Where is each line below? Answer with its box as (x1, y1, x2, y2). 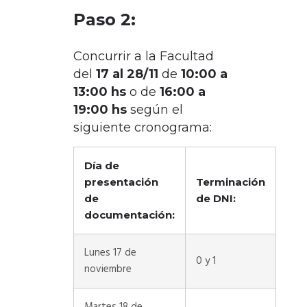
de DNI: (195, 192, 236, 205)
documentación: (84, 208, 175, 221)
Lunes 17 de (84, 245, 136, 261)
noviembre (84, 261, 134, 278)
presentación (84, 175, 158, 188)
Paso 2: (73, 10, 136, 29)
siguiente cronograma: (73, 120, 212, 135)
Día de (84, 159, 119, 172)
